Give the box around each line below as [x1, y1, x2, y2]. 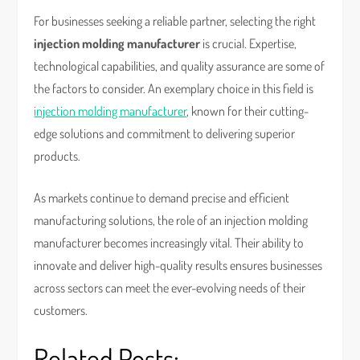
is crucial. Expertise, [200, 35, 297, 51]
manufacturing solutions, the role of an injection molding [34, 212, 309, 228]
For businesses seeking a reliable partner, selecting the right [34, 13, 317, 29]
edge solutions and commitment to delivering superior [34, 125, 296, 141]
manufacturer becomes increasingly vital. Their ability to [34, 235, 305, 251]
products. [34, 148, 81, 164]
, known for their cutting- [186, 103, 309, 119]
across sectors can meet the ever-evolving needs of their [34, 280, 306, 296]
